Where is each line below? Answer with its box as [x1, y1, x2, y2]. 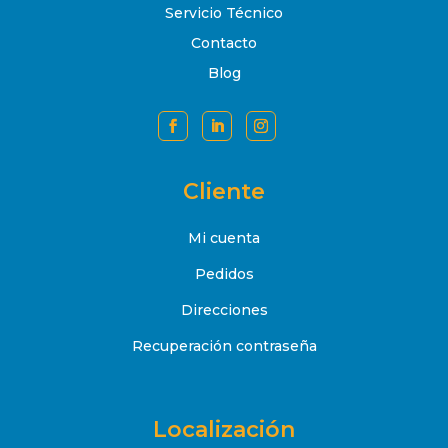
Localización [153, 416, 295, 444]
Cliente [183, 178, 265, 206]
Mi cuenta [188, 229, 260, 248]
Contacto [191, 34, 257, 53]
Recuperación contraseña [131, 337, 317, 356]
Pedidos [194, 265, 254, 284]
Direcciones [180, 301, 268, 320]
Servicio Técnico [165, 4, 283, 23]
